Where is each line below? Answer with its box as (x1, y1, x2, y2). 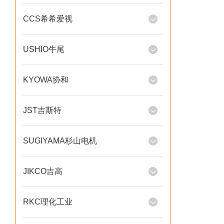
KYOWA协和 (23, 75, 68, 84)
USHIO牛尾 (23, 45, 64, 53)
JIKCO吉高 (23, 167, 62, 175)
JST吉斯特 (23, 106, 61, 114)
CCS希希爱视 (23, 14, 72, 23)
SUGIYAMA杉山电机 (23, 136, 97, 145)
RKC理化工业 (23, 197, 72, 206)
